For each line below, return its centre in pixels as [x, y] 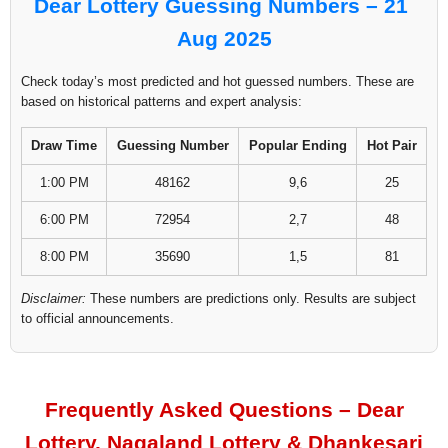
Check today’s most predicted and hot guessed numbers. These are [217, 82]
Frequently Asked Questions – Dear [224, 410]
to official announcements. [97, 319]
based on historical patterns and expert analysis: [161, 102]
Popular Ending [297, 146]
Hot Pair [391, 146]
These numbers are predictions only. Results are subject [251, 299]
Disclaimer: [53, 299]
